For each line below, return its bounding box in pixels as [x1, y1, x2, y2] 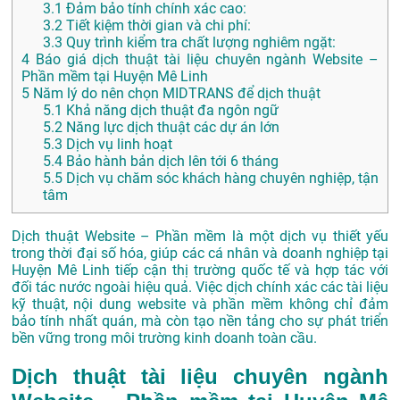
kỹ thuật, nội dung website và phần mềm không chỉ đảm [12, 296, 388, 313]
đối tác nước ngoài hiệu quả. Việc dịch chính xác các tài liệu [12, 279, 388, 296]
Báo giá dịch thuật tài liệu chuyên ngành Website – [29, 51, 379, 69]
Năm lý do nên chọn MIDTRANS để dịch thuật [29, 85, 321, 103]
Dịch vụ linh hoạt [62, 136, 172, 154]
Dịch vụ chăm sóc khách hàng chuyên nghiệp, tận [62, 170, 379, 187]
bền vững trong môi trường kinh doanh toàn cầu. [12, 329, 317, 347]
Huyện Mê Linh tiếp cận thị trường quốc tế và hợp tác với [12, 262, 388, 279]
